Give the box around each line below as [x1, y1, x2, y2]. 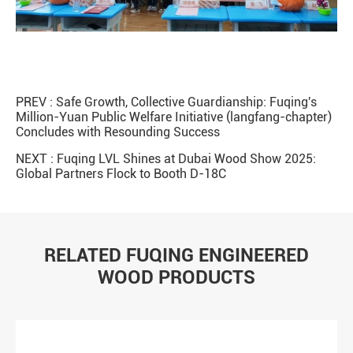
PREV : [16, 95, 56, 110]
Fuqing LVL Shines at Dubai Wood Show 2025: [57, 151, 316, 167]
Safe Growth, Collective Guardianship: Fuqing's [56, 95, 317, 110]
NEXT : [16, 151, 57, 167]
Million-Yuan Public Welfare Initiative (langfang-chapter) [16, 110, 332, 125]
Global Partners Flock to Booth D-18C [16, 166, 226, 182]
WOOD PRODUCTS [98, 266, 255, 289]
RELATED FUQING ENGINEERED [44, 244, 309, 267]
